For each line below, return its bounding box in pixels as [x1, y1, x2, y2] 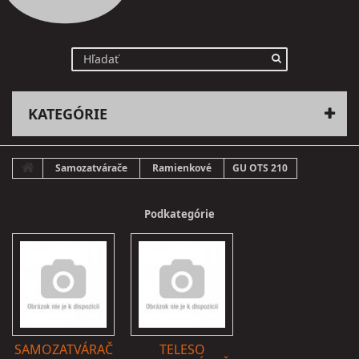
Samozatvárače [55, 161, 127, 175]
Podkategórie [144, 207, 215, 222]
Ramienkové [152, 161, 212, 175]
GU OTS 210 [232, 161, 288, 175]
